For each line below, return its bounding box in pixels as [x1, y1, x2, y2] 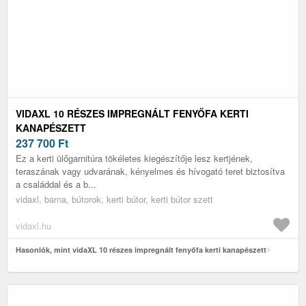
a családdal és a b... [16, 177, 96, 191]
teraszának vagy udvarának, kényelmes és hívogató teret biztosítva [16, 164, 285, 178]
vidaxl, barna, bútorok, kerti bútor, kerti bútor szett [16, 192, 213, 206]
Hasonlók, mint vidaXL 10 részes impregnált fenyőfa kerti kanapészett [16, 244, 266, 255]
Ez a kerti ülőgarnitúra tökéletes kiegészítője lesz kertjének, [16, 151, 253, 165]
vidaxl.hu [16, 219, 51, 232]
